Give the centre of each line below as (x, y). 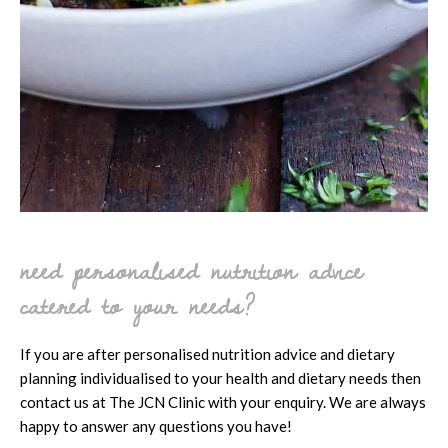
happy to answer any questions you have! (157, 425)
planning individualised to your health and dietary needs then (220, 377)
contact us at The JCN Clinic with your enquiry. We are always (223, 401)
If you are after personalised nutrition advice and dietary (207, 353)
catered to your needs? (138, 304)
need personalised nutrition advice (191, 269)
